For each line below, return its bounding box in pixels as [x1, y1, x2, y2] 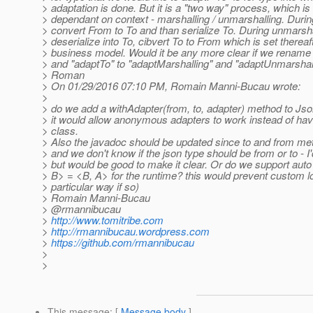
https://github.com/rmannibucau [51, 235, 194, 250]
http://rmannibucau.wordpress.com [51, 224, 210, 239]
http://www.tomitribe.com [51, 212, 163, 228]
